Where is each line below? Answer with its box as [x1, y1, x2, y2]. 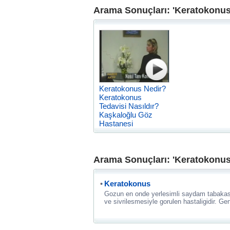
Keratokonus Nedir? [99, 84, 166, 93]
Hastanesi [99, 119, 133, 128]
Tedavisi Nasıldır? [99, 102, 159, 111]
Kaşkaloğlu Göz [99, 110, 152, 120]
